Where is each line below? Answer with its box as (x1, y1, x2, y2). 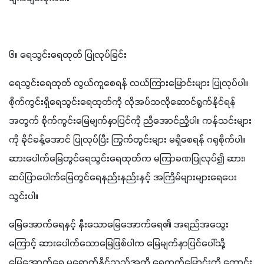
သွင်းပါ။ (9, 190, 38, 203)
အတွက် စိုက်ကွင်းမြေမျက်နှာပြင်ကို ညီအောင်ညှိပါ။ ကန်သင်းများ (9, 115, 252, 127)
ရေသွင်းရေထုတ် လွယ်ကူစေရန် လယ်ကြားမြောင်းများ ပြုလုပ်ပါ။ (9, 77, 248, 90)
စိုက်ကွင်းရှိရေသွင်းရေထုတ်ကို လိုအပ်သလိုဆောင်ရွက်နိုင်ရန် (9, 96, 236, 108)
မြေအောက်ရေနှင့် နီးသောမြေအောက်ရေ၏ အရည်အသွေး (9, 219, 229, 231)
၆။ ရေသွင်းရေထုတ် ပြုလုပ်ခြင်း (9, 49, 127, 61)
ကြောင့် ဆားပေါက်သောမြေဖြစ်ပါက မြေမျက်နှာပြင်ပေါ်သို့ (9, 237, 225, 250)
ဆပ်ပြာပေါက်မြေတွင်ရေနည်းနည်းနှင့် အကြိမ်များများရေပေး (9, 171, 237, 184)
